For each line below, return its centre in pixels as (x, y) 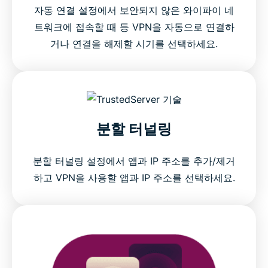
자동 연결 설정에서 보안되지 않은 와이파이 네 (134, 10)
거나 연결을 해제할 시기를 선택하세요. (134, 43)
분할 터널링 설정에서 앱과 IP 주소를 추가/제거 (134, 161)
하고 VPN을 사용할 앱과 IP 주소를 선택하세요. (134, 178)
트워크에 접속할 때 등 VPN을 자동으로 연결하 (134, 27)
